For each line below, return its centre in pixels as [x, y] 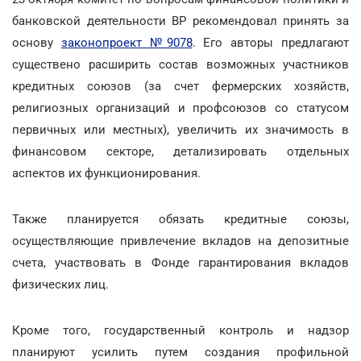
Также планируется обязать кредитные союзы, [180, 219]
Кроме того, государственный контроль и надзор [180, 330]
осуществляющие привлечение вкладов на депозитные [180, 241]
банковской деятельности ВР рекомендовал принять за [180, 21]
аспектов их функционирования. [106, 173]
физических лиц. [60, 284]
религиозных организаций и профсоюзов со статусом [180, 108]
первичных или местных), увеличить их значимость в [180, 129]
